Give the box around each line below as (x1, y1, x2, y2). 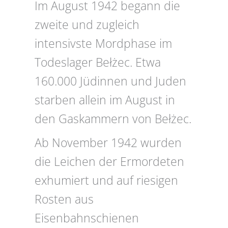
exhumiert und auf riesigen (35, 173, 178, 189)
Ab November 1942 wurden (35, 135, 182, 151)
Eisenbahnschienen (35, 210, 139, 226)
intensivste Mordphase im (35, 36, 172, 52)
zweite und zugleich (35, 17, 139, 33)
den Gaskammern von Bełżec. (35, 111, 191, 127)
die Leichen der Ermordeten (35, 154, 184, 170)
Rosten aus (35, 191, 94, 208)
